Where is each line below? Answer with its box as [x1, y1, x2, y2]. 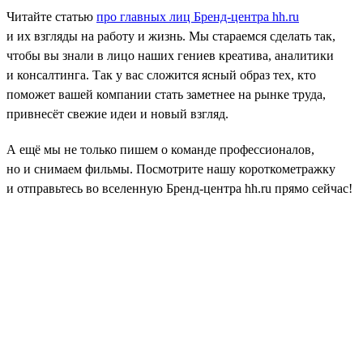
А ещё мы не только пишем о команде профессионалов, [6, 142, 314, 156]
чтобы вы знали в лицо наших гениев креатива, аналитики [6, 48, 334, 62]
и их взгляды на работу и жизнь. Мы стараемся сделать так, [6, 28, 335, 43]
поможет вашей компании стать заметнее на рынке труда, [6, 87, 326, 101]
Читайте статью [6, 9, 96, 23]
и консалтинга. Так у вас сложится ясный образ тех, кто [6, 67, 316, 82]
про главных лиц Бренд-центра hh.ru [96, 9, 299, 23]
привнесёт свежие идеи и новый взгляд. [6, 106, 228, 121]
